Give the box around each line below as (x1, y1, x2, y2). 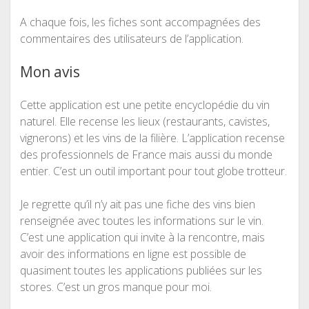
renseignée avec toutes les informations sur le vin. (19, 212, 263, 228)
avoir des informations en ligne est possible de (19, 246, 246, 261)
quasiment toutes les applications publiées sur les (19, 262, 262, 278)
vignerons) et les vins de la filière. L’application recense (19, 130, 285, 146)
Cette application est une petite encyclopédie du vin (19, 97, 270, 112)
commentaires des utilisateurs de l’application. (19, 30, 243, 46)
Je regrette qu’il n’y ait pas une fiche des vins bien (19, 196, 255, 212)
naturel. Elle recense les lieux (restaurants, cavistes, (19, 113, 270, 129)
